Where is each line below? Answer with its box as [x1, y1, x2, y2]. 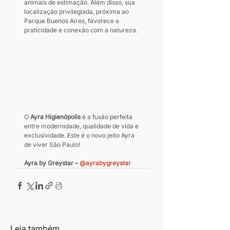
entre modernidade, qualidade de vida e [24, 122, 140, 130]
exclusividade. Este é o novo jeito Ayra [24, 131, 136, 140]
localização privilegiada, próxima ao [24, 8, 130, 16]
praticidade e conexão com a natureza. [24, 26, 138, 34]
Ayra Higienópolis [30, 113, 81, 121]
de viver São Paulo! [24, 141, 80, 149]
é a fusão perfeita [81, 113, 134, 121]
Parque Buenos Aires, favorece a [24, 17, 121, 25]
